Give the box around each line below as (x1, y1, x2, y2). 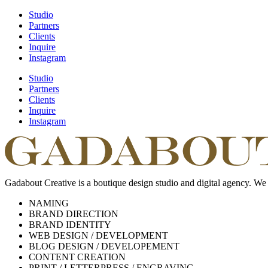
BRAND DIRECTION (29, 208, 118, 219)
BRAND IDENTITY (29, 219, 111, 230)
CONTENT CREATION (29, 251, 126, 262)
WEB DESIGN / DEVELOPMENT (29, 230, 168, 240)
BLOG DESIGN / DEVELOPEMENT (29, 240, 179, 251)
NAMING (29, 197, 69, 208)
